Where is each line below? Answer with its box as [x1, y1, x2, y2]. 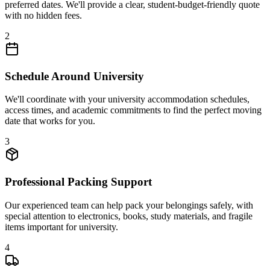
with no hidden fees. [5, 10, 82, 20]
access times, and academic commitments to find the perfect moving [5, 105, 262, 116]
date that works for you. [5, 116, 95, 127]
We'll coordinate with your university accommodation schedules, [5, 94, 250, 105]
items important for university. [5, 221, 118, 232]
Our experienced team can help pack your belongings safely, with [5, 199, 253, 210]
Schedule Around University [5, 69, 144, 83]
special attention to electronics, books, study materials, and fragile [5, 210, 253, 221]
